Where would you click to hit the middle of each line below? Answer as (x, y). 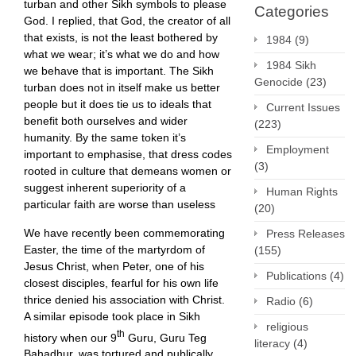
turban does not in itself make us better (122, 87)
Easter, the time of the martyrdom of (114, 249)
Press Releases (306, 234)
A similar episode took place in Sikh (112, 316)
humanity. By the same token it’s (105, 137)
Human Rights (302, 192)
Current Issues (303, 107)
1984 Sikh (291, 65)
